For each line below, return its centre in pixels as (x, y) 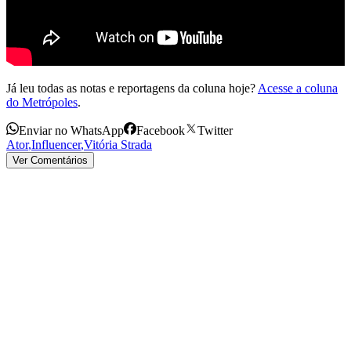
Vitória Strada (118, 144)
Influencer (56, 144)
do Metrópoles (42, 102)
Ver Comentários (50, 160)
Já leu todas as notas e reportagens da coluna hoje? (131, 88)
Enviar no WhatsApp (71, 130)
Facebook (161, 130)
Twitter (215, 130)
